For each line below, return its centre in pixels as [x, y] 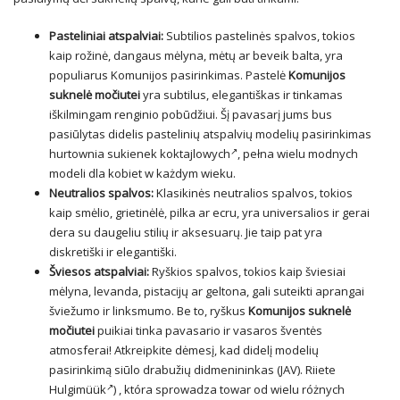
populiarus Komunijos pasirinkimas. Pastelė [169, 75]
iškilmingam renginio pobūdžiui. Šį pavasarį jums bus [191, 115]
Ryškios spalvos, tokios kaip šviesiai [247, 272]
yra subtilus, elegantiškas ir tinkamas [242, 95]
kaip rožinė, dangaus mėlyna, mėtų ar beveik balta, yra [196, 56]
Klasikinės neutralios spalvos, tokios [253, 193]
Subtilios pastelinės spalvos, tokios [259, 36]
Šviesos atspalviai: [99, 272]
